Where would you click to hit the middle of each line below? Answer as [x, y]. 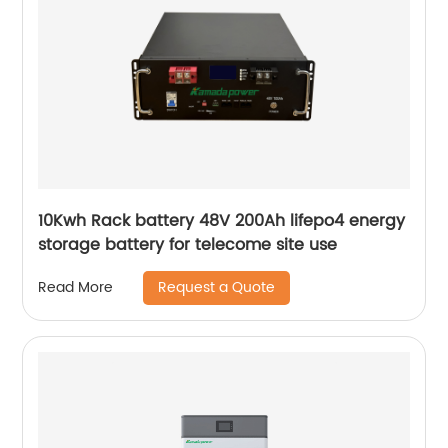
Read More [76, 288]
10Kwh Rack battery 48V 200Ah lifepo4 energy [222, 220]
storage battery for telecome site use [188, 244]
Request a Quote [217, 287]
